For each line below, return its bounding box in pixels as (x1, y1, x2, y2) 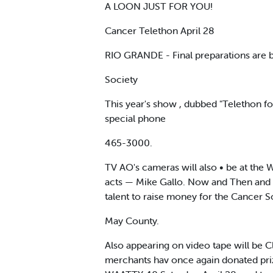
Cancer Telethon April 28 (105, 24, 214, 37)
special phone (105, 112, 166, 124)
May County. (105, 214, 159, 227)
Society (105, 73, 138, 85)
